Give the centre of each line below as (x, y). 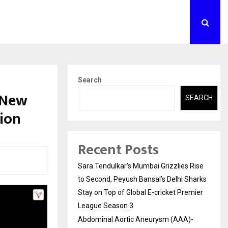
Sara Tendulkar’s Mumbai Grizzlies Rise (141, 166)
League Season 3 (106, 205)
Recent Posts (118, 150)
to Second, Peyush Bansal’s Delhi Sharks (142, 179)
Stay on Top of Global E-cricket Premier (140, 192)
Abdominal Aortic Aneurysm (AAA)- (136, 219)
